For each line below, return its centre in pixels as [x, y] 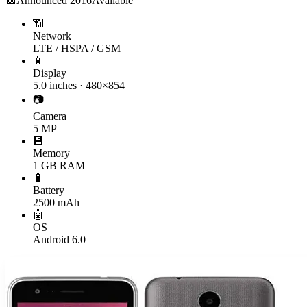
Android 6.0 [59, 239]
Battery [49, 190]
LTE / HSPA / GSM [77, 48]
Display [50, 73]
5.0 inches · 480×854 [79, 85]
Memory [51, 153]
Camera [50, 116]
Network [52, 36]
